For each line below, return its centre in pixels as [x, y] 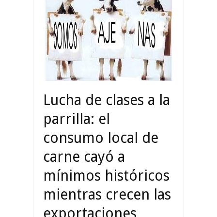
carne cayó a [84, 156]
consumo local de [101, 138]
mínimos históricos [106, 175]
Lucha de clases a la [107, 100]
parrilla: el [77, 119]
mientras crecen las [107, 194]
